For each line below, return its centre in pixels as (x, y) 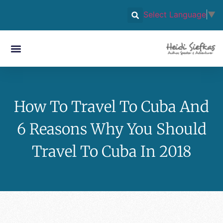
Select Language (175, 14)
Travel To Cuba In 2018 (111, 151)
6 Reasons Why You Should (111, 129)
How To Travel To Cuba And (111, 106)
